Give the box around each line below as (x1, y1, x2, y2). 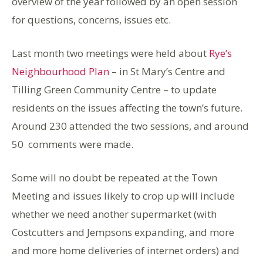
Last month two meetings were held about (12, 46, 209, 60)
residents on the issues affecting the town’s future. (12, 101, 242, 115)
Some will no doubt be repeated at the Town (12, 171, 217, 185)
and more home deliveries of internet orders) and (12, 244, 240, 258)
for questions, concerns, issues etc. (12, 13, 171, 27)
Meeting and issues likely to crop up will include (12, 189, 235, 203)
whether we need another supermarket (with (12, 207, 217, 221)
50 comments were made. (12, 137, 133, 151)
